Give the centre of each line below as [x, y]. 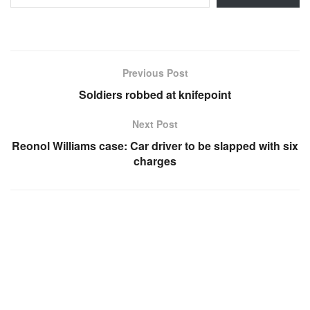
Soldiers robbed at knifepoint [155, 94]
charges [155, 161]
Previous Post [155, 72]
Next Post [155, 124]
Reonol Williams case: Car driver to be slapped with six [155, 145]
